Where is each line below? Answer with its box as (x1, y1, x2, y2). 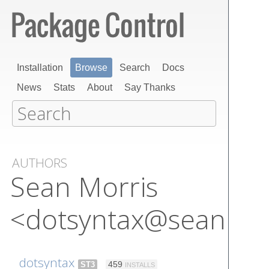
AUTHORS (12, 154, 67, 171)
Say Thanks (124, 82, 175, 92)
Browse (75, 62, 107, 73)
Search (119, 62, 150, 73)
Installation (17, 62, 63, 73)
